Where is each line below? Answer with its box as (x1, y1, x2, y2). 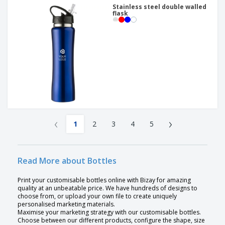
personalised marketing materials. (18, 200, 115, 209)
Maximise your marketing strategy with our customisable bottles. (18, 208, 201, 217)
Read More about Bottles (18, 155, 117, 167)
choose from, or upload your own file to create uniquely (18, 192, 177, 201)
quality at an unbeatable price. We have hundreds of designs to (18, 184, 197, 193)
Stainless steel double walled (113, 3, 206, 12)
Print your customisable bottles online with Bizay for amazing (18, 176, 191, 185)
